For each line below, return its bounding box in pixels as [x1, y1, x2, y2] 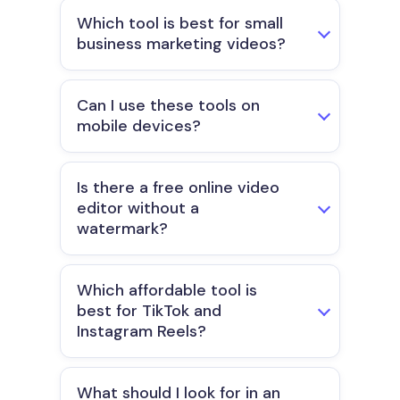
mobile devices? [77, 115, 201, 137]
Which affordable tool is [77, 279, 257, 302]
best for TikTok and [77, 300, 221, 322]
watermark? [77, 218, 168, 240]
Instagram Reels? [77, 321, 206, 343]
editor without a [77, 197, 199, 220]
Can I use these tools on [77, 95, 260, 117]
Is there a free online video [77, 177, 279, 199]
